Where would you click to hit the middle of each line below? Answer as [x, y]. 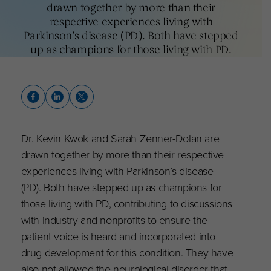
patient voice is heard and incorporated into [118, 235]
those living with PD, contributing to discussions [127, 203]
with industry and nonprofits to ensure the [114, 219]
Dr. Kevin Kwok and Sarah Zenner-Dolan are [120, 137]
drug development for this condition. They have [127, 252]
